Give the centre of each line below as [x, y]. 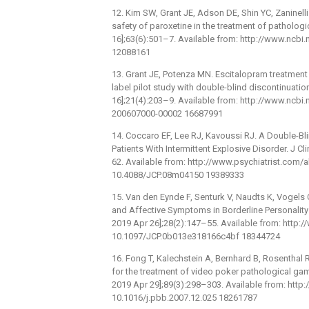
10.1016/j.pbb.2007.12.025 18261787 [185, 297]
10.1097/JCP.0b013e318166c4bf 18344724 [196, 236]
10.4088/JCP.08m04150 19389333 [178, 175]
